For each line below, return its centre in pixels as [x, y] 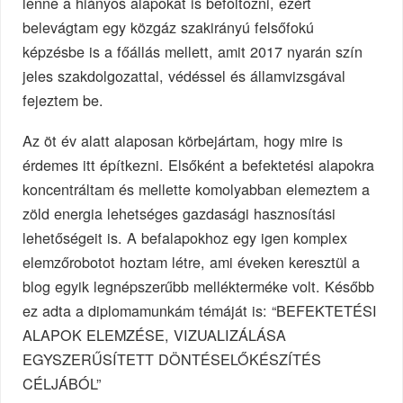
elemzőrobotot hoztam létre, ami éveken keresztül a [192, 262]
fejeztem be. [63, 100]
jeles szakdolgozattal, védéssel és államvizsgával [184, 76]
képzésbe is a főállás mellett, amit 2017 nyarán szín [193, 52]
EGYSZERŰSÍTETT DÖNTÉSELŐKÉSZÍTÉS [172, 359]
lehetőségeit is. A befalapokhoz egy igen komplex [185, 238]
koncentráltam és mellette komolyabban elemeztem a [197, 189]
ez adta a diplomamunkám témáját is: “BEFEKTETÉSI [200, 311]
